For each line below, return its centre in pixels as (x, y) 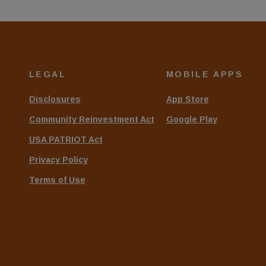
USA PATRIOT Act (66, 139)
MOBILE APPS (205, 74)
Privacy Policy (58, 159)
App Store (187, 99)
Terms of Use (57, 180)
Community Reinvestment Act (91, 119)
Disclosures (55, 99)
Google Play (191, 119)
